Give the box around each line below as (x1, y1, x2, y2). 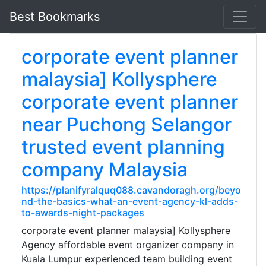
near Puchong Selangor (21, 113, 232, 136)
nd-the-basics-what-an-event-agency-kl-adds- (21, 195, 238, 207)
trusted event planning (21, 135, 225, 159)
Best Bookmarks (9, 9, 100, 24)
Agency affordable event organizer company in (21, 239, 234, 251)
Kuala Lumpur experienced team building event (21, 253, 232, 265)
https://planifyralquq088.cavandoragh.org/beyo (21, 184, 241, 196)
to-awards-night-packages (21, 207, 144, 218)
